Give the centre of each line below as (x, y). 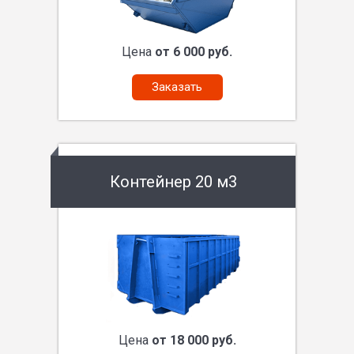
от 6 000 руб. (194, 52)
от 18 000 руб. (194, 341)
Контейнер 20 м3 (173, 182)
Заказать (177, 87)
